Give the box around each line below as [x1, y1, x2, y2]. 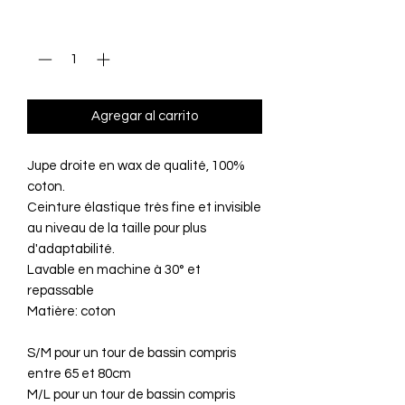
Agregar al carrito [91, 108, 198, 123]
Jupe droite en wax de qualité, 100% [27, 158, 245, 173]
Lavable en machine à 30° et [27, 262, 201, 277]
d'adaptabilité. [27, 241, 115, 256]
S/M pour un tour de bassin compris [27, 345, 236, 360]
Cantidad [27, 14, 86, 28]
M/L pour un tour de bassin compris [27, 387, 235, 401]
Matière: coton [27, 304, 116, 318]
